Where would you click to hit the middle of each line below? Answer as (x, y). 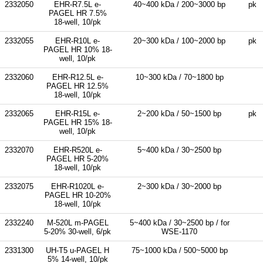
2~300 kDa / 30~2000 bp (179, 186)
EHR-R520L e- (77, 150)
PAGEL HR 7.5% (77, 13)
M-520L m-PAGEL (77, 222)
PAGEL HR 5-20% (77, 159)
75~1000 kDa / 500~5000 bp (179, 250)
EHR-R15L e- (77, 113)
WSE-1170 (179, 231)
